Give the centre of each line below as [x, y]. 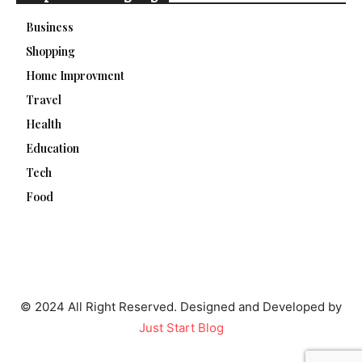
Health [44, 124]
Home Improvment [75, 75]
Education [53, 148]
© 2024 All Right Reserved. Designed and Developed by [181, 306]
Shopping [51, 51]
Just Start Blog [181, 327]
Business [50, 27]
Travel [44, 99]
